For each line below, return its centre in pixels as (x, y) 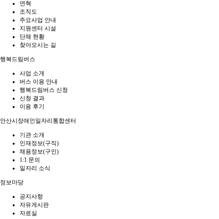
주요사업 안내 (38, 20)
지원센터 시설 (38, 28)
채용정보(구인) (39, 152)
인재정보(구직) (39, 143)
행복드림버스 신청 (44, 90)
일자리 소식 (35, 168)
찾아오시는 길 (38, 45)
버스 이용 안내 (39, 82)
